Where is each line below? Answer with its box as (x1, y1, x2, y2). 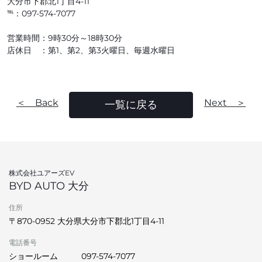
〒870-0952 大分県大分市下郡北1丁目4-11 (9, 216, 164, 226)
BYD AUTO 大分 (9, 180, 89, 192)
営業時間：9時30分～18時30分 (7, 33, 122, 43)
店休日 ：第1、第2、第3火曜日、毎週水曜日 (7, 45, 175, 56)
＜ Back (16, 97, 58, 108)
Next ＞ (204, 97, 246, 108)
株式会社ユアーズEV (9, 168, 74, 177)
